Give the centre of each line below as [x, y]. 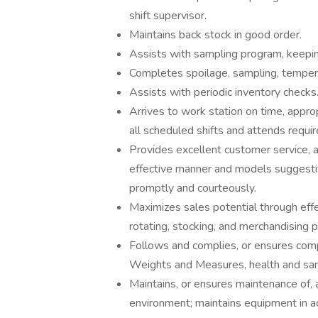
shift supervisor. [168, 16]
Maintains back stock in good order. [215, 35]
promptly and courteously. [193, 188]
